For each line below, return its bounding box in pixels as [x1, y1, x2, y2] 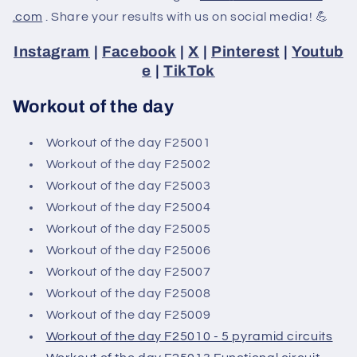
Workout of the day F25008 [45, 287, 211, 300]
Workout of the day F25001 [45, 136, 211, 150]
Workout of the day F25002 [45, 158, 211, 171]
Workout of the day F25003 [45, 179, 211, 193]
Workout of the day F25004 [45, 201, 211, 214]
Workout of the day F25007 [45, 265, 211, 279]
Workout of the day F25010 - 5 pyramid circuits [45, 330, 333, 343]
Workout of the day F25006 [45, 244, 211, 257]
